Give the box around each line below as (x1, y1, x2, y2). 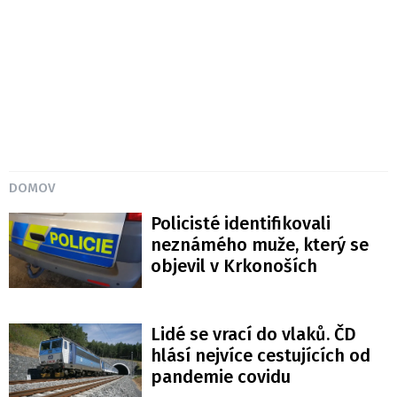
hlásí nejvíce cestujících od (151, 344, 370, 366)
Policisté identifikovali (151, 213, 331, 235)
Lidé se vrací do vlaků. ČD (151, 323, 356, 345)
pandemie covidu (151, 365, 291, 387)
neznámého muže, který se (151, 234, 369, 256)
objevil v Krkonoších (151, 255, 317, 277)
